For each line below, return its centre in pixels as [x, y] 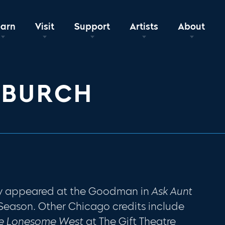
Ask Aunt [172, 191]
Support [92, 26]
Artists [144, 26]
